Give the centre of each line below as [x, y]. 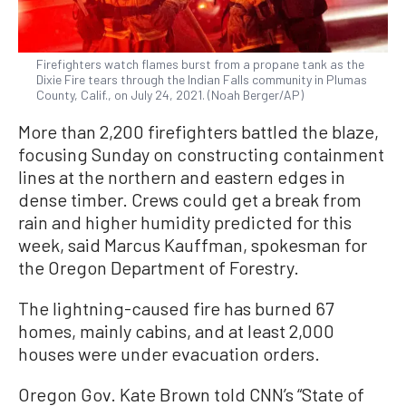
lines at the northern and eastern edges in [182, 177]
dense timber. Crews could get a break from [190, 200]
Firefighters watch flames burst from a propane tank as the [200, 64]
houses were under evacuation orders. [169, 354]
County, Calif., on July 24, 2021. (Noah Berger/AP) [170, 95]
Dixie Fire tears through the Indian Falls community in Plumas [202, 80]
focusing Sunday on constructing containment [201, 155]
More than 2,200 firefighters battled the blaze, [198, 132]
